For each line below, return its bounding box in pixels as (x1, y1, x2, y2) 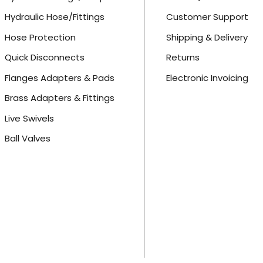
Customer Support (166, 11, 248, 23)
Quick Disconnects (4, 51, 85, 64)
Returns (166, 51, 200, 64)
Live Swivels (4, 112, 54, 124)
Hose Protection (4, 31, 76, 43)
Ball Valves (4, 132, 50, 145)
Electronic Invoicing (166, 71, 248, 84)
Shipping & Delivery (166, 31, 248, 43)
